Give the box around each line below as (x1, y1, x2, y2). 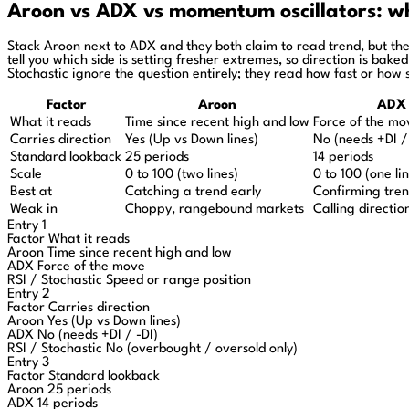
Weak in (10, 202, 58, 216)
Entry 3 (7, 355, 49, 370)
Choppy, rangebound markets (125, 202, 304, 216)
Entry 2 (7, 287, 50, 301)
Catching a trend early (125, 184, 261, 199)
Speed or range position (106, 273, 251, 288)
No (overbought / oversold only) (106, 341, 298, 356)
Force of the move (37, 259, 145, 274)
